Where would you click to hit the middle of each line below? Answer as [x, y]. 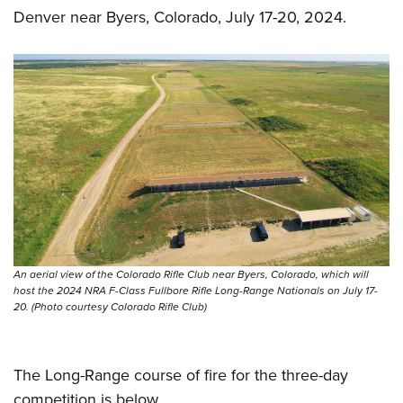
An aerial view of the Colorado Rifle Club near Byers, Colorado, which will [191, 274]
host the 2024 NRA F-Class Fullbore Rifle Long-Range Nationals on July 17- [196, 290]
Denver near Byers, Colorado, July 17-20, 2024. [180, 18]
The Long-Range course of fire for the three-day [181, 375]
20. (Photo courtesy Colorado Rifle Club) [110, 306]
